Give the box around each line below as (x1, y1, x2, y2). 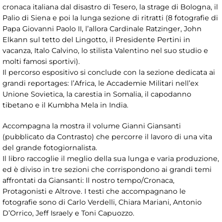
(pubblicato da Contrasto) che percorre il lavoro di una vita (2, 132, 212, 141)
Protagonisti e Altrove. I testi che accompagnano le (2, 186, 186, 196)
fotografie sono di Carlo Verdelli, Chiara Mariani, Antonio (2, 197, 202, 207)
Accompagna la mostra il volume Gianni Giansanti (2, 121, 181, 130)
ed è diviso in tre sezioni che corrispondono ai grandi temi (2, 165, 212, 174)
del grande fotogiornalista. (2, 143, 97, 152)
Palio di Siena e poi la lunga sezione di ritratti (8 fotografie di (2, 13, 218, 22)
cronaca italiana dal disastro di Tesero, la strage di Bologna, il (2, 2, 218, 11)
